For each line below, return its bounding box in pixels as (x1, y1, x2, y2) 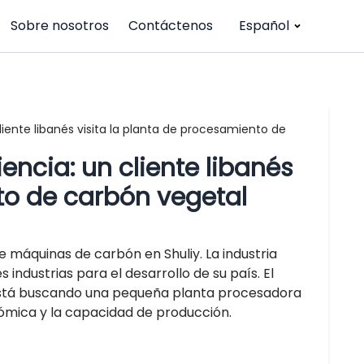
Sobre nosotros (11, 16, 109, 35)
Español (239, 16, 289, 35)
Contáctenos (128, 16, 213, 35)
